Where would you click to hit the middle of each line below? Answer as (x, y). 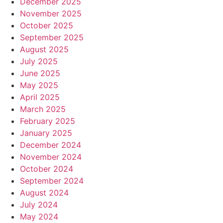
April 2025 (40, 97)
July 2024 (39, 205)
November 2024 (51, 157)
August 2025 (44, 50)
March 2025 (43, 109)
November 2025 (51, 14)
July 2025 (39, 61)
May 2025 (39, 85)
